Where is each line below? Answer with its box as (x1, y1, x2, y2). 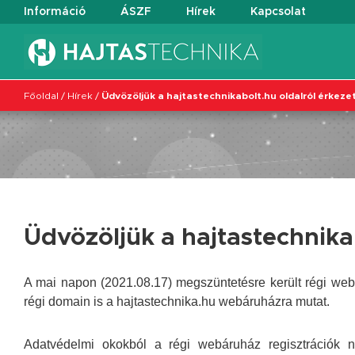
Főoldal (24, 90, 59, 101)
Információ (24, 6, 86, 17)
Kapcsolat (250, 6, 306, 17)
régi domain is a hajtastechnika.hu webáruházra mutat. (24, 295, 330, 308)
